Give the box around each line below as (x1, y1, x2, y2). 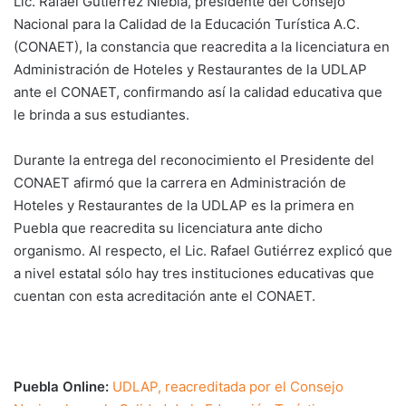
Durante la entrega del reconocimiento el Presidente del (14, 150, 374, 169)
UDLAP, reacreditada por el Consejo (112, 377, 343, 395)
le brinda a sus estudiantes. (14, 105, 189, 123)
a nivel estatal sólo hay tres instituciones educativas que (14, 264, 374, 282)
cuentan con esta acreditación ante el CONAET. (14, 286, 315, 304)
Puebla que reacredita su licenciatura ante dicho (14, 218, 323, 237)
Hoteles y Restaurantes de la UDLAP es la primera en (14, 196, 354, 214)
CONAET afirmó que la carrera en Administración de (14, 173, 346, 191)
